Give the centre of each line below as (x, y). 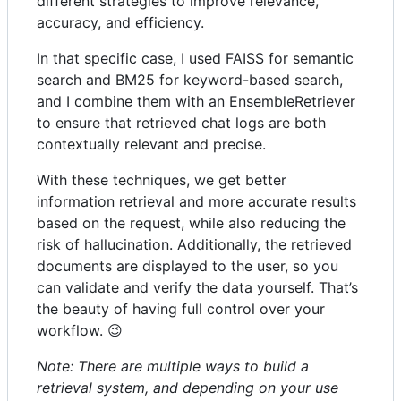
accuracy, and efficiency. (120, 22)
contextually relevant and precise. (151, 144)
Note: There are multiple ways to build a (173, 366)
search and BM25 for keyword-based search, (190, 79)
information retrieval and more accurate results (196, 201)
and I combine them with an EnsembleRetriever (196, 101)
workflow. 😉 (80, 330)
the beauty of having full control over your (181, 308)
